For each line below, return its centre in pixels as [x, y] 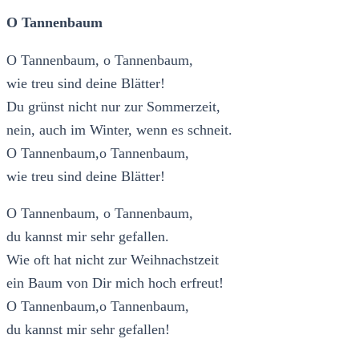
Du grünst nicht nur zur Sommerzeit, [113, 106]
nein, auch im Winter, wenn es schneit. [119, 129]
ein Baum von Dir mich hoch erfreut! [115, 283]
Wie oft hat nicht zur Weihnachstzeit [113, 260]
